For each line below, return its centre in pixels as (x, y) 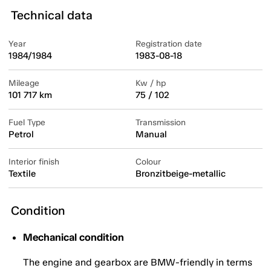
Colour (148, 162)
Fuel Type (27, 123)
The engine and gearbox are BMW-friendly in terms (138, 263)
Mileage (24, 83)
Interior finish (34, 162)
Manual (151, 135)
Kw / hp (151, 83)
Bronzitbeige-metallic (181, 174)
